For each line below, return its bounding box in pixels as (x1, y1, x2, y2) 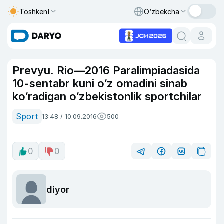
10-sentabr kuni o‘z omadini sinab (12, 77, 187, 90)
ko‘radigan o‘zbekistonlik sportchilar (12, 90, 202, 103)
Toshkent (19, 7, 50, 16)
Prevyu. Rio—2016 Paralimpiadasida (12, 64, 200, 77)
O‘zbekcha (144, 7, 179, 16)
